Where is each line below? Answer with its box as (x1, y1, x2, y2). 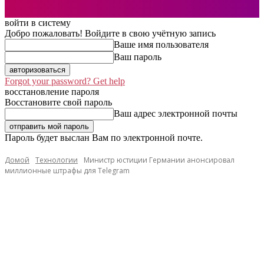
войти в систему (5, 18, 71, 28)
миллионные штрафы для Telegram (5, 166, 130, 176)
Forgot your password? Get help (5, 76, 125, 86)
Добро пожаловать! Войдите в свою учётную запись (5, 28, 216, 38)
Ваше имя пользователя (114, 39, 209, 49)
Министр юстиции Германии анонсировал (84, 155, 235, 165)
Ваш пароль (114, 52, 161, 62)
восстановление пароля (5, 87, 99, 97)
